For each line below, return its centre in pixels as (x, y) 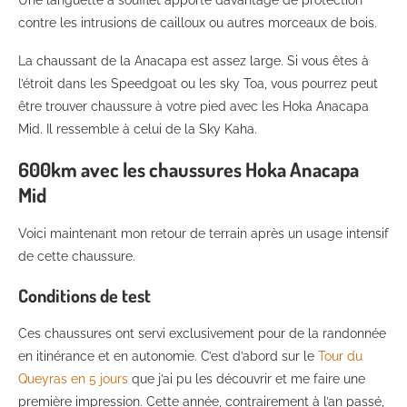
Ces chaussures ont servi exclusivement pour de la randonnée (202, 334)
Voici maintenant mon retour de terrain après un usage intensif (203, 234)
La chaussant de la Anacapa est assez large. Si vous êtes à (194, 61)
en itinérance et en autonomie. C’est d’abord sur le (168, 357)
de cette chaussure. (77, 257)
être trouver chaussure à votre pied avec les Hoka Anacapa (194, 107)
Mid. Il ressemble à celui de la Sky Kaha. (138, 129)
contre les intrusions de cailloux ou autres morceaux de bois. (198, 23)
